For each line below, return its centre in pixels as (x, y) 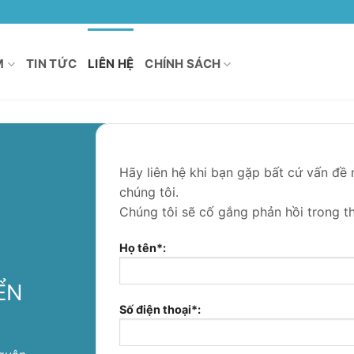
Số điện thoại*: (160, 309)
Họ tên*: (142, 247)
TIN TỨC (52, 64)
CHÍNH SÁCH (183, 64)
